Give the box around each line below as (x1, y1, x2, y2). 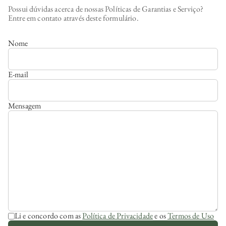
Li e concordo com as (15, 210, 81, 221)
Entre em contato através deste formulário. (8, 12, 139, 23)
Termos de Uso (167, 210, 214, 221)
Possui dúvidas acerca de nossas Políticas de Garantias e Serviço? (8, 3, 204, 14)
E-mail (8, 69, 28, 80)
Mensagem (8, 100, 41, 111)
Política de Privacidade (82, 210, 153, 221)
